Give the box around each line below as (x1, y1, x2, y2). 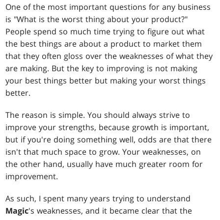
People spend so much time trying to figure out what (5, 26, 205, 37)
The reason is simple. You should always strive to (5, 110, 191, 121)
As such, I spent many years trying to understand (5, 193, 191, 204)
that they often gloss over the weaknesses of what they (5, 51, 213, 62)
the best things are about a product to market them (5, 38, 202, 50)
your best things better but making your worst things (5, 75, 206, 86)
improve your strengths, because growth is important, (5, 122, 210, 133)
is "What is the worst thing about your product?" (5, 14, 188, 25)
